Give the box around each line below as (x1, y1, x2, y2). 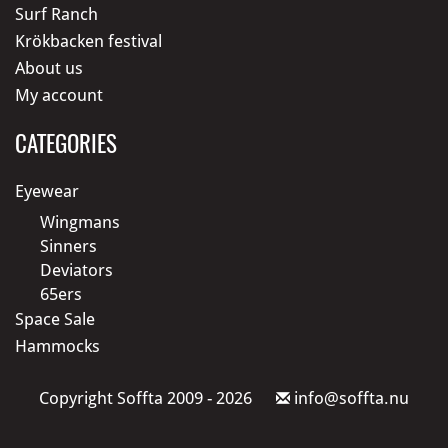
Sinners (40, 235, 97, 256)
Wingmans (40, 211, 120, 232)
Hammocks (15, 335, 100, 356)
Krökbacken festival (15, 30, 162, 51)
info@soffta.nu (290, 387, 409, 408)
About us (15, 57, 83, 78)
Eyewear (15, 180, 79, 201)
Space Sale (15, 308, 95, 329)
